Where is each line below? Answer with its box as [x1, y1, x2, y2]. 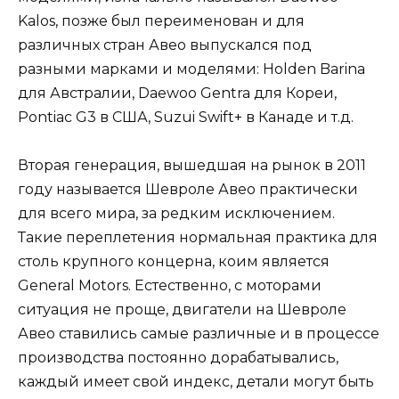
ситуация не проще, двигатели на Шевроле [18, 301, 346, 318]
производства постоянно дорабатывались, [18, 349, 338, 366]
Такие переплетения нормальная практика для [18, 229, 378, 246]
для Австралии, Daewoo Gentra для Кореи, [18, 84, 337, 102]
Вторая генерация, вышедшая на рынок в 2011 [18, 157, 366, 174]
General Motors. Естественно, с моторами [18, 277, 322, 294]
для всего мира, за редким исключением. [18, 205, 335, 222]
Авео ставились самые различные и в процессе [18, 325, 379, 342]
